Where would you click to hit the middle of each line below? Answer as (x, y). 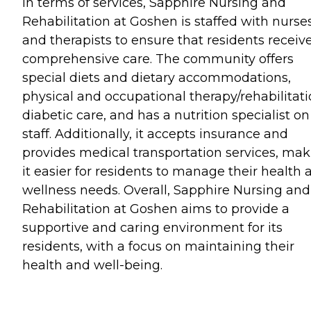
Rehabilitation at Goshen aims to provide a (156, 209)
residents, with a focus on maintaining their (158, 246)
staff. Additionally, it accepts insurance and (155, 134)
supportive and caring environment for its (152, 227)
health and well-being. (92, 265)
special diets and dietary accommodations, (157, 77)
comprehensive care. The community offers (158, 59)
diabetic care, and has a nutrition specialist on (166, 115)
